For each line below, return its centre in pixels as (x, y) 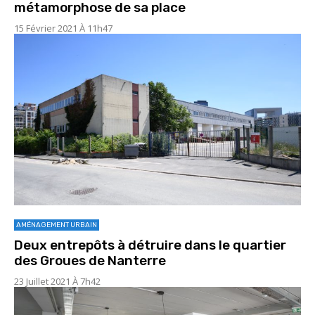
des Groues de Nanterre (90, 261)
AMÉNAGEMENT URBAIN (57, 225)
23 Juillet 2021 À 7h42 (57, 282)
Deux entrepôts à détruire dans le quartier (150, 245)
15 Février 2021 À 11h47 (63, 28)
